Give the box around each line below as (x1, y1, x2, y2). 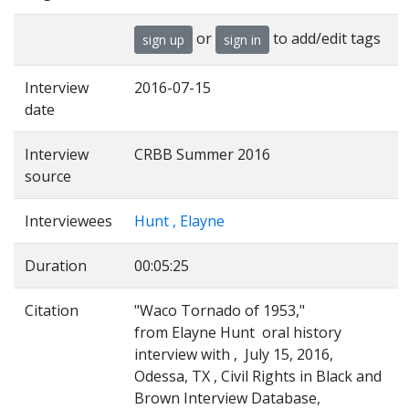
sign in (224, 31, 261, 48)
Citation (25, 300, 79, 320)
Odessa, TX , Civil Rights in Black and (134, 366, 382, 386)
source (25, 166, 71, 186)
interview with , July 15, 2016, (134, 344, 333, 364)
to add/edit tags (269, 27, 381, 48)
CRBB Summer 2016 (134, 144, 270, 164)
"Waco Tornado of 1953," (134, 300, 305, 320)
